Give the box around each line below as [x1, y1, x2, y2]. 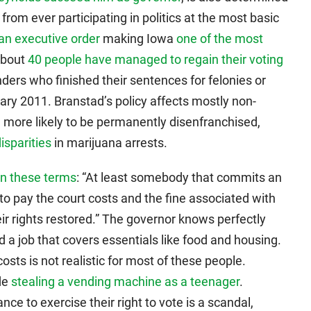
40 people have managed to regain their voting [28, 52, 283, 67]
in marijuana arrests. [51, 135, 167, 150]
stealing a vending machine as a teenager [11, 274, 239, 289]
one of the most [176, 31, 263, 46]
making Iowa [100, 31, 176, 46]
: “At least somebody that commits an [76, 170, 282, 185]
